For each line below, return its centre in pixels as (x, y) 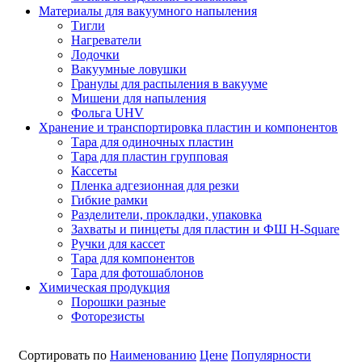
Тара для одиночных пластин (152, 141)
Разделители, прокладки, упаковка (166, 214)
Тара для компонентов (133, 258)
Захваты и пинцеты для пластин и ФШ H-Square (205, 229)
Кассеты (94, 170)
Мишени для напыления (139, 98)
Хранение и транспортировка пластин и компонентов (188, 127)
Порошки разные (118, 301)
